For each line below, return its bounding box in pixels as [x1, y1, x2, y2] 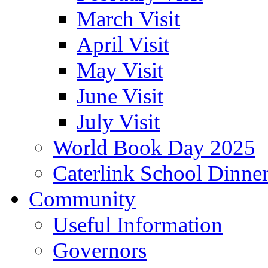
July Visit [77, 109, 160, 134]
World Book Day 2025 [53, 135, 255, 160]
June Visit [77, 83, 163, 108]
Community [29, 186, 136, 211]
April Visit [77, 32, 169, 57]
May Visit [77, 57, 163, 83]
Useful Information [53, 212, 223, 237]
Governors [53, 237, 147, 263]
